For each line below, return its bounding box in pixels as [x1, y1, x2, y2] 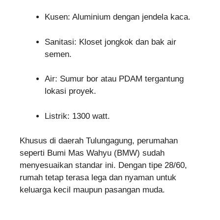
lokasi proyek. [45, 86, 96, 96]
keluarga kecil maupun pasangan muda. [20, 185, 165, 195]
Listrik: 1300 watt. [45, 111, 110, 121]
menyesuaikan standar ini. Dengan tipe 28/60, [20, 161, 187, 170]
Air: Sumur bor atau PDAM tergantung [45, 74, 184, 84]
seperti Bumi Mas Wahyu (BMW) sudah [20, 148, 165, 158]
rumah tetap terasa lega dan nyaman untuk [20, 173, 176, 183]
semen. [45, 49, 72, 59]
